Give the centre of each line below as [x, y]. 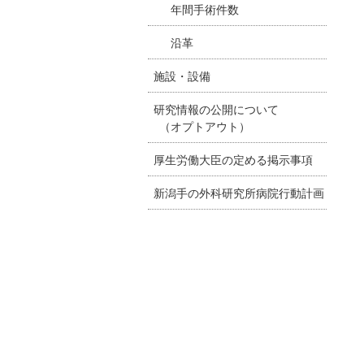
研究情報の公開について [216, 110]
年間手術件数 [205, 10]
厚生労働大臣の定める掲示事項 [233, 160]
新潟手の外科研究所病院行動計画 [239, 193]
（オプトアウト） [199, 127]
